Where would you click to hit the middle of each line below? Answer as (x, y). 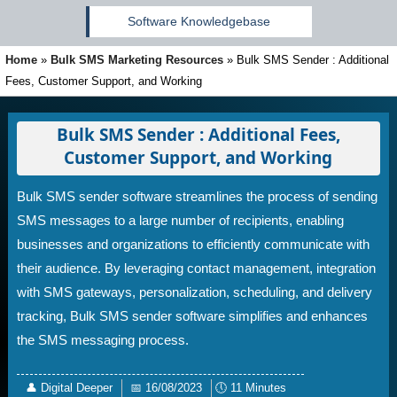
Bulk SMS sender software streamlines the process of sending (197, 196)
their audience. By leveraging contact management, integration (196, 268)
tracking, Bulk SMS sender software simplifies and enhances (192, 316)
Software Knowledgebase (198, 21)
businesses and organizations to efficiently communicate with (193, 244)
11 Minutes (258, 388)
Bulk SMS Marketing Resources (139, 60)
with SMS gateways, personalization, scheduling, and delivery (194, 292)
